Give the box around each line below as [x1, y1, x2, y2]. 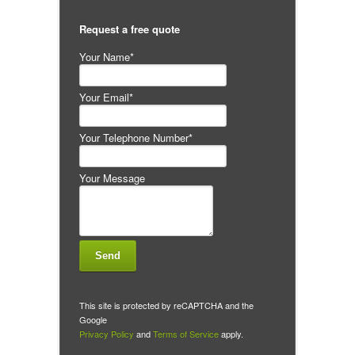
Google [79, 313, 107, 326]
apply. [219, 327, 243, 341]
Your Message [79, 170, 145, 186]
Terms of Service [153, 327, 219, 341]
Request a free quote [79, 21, 180, 37]
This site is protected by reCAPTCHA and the [79, 299, 254, 312]
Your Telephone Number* [79, 130, 193, 146]
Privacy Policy [79, 327, 134, 341]
